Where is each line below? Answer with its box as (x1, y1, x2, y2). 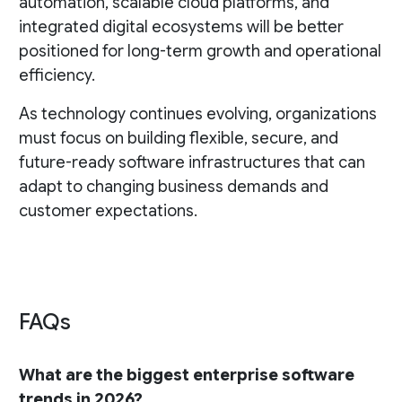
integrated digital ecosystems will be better (18, 17, 344, 38)
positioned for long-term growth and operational (18, 41, 381, 62)
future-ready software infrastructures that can (18, 153, 365, 173)
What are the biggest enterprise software (18, 365, 354, 386)
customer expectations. (18, 201, 197, 222)
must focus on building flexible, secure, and (18, 128, 338, 149)
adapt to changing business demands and (18, 177, 328, 197)
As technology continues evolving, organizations (18, 104, 377, 125)
